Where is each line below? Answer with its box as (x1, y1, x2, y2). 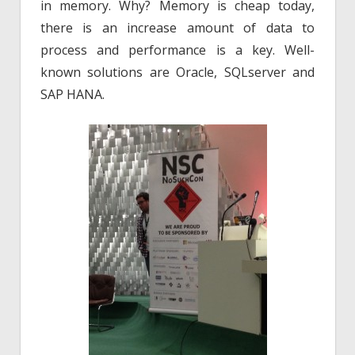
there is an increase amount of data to (40, 18, 315, 36)
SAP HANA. (40, 85, 105, 103)
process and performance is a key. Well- (40, 40, 315, 59)
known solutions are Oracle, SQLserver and (40, 63, 315, 81)
